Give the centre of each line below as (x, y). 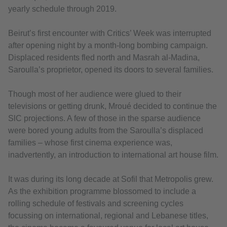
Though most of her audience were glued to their (95, 94)
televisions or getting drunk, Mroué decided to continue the (112, 106)
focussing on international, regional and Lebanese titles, (108, 216)
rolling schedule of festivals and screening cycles (96, 204)
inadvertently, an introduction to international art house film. (113, 155)
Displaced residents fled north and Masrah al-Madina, (104, 58)
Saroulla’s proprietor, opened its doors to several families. (111, 70)
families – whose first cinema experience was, (90, 143)
